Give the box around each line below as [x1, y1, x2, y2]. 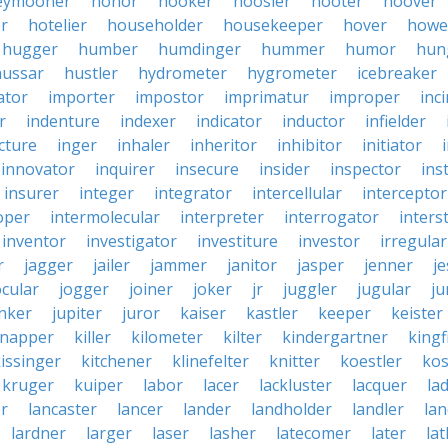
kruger [2, 374, 54, 396]
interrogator [284, 206, 379, 228]
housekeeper [223, 14, 323, 36]
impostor [135, 86, 204, 108]
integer [79, 182, 134, 204]
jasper [297, 254, 344, 276]
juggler [283, 278, 337, 300]
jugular [357, 278, 411, 300]
